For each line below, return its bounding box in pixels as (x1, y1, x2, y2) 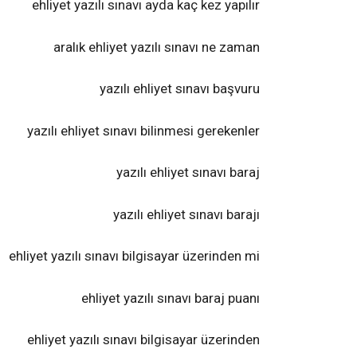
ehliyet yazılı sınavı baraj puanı (81, 289, 260, 306)
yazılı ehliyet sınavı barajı (113, 206, 260, 222)
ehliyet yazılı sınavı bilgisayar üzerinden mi (9, 248, 260, 264)
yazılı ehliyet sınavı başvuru (100, 80, 260, 96)
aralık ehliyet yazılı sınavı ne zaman (53, 38, 260, 55)
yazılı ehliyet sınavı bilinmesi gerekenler (27, 122, 260, 139)
